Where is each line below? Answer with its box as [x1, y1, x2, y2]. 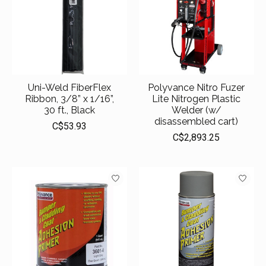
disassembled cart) [154, 116, 239, 128]
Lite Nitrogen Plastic [152, 93, 241, 105]
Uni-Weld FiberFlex [27, 82, 111, 94]
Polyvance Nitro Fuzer [148, 82, 245, 94]
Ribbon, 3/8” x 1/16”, [24, 93, 114, 105]
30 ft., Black [43, 104, 95, 116]
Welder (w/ [171, 104, 221, 116]
